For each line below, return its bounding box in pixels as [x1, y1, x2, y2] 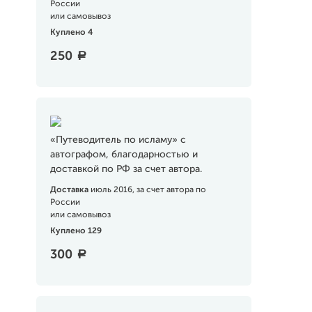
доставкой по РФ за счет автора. [49, 164, 202, 174]
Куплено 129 [49, 227, 102, 235]
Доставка [49, 186, 91, 194]
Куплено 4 [49, 29, 93, 37]
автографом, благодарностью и [49, 150, 198, 159]
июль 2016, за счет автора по [90, 186, 206, 194]
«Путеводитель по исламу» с [49, 135, 186, 145]
